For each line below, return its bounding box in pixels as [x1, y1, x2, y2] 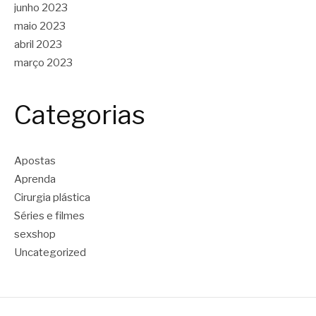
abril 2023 [14, 37, 62, 51]
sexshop [14, 228, 56, 241]
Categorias [14, 99, 145, 130]
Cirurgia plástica [14, 191, 90, 204]
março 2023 [14, 56, 73, 69]
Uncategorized [14, 246, 86, 259]
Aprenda [14, 173, 56, 186]
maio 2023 [14, 19, 66, 32]
